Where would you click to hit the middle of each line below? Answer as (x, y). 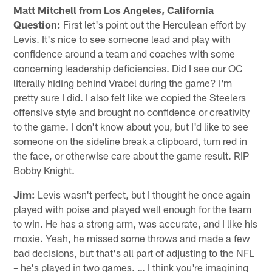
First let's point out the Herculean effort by (154, 24)
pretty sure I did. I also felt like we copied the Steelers (130, 97)
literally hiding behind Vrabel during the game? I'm (123, 82)
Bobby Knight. (44, 170)
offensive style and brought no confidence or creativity (132, 111)
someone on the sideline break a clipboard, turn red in (131, 141)
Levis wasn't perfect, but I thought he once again (143, 194)
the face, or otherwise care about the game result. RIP (131, 155)
